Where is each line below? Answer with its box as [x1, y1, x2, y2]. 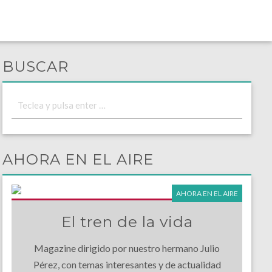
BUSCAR [2, 58, 69, 75]
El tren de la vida [61, 212, 193, 231]
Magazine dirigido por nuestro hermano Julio [34, 242, 220, 254]
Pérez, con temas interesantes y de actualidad [33, 259, 221, 271]
